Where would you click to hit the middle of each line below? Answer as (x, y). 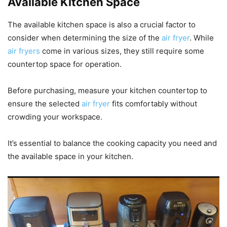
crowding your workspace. (55, 117)
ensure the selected (45, 103)
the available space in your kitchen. (70, 156)
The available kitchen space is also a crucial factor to (102, 24)
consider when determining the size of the (85, 37)
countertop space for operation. (65, 64)
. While (202, 37)
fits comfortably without (154, 103)
